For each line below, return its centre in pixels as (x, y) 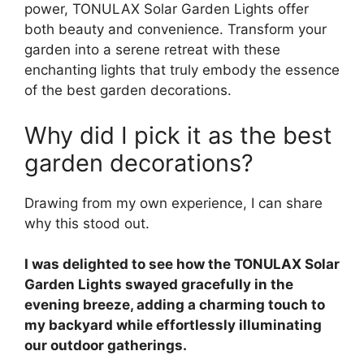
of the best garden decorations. (128, 91)
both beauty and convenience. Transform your (175, 30)
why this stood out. (87, 223)
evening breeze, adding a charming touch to (175, 305)
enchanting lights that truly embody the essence (182, 70)
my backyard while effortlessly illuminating (173, 325)
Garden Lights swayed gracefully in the (159, 285)
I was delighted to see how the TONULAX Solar (182, 264)
